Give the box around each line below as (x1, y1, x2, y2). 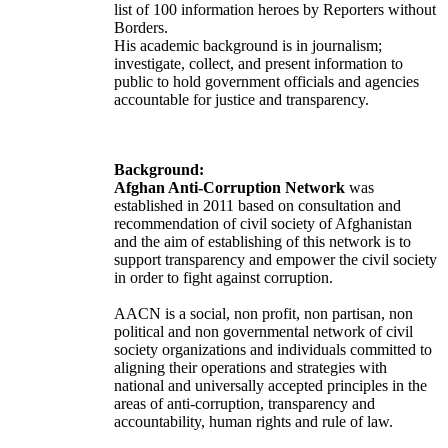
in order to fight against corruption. (114, 269, 333, 287)
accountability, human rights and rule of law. (114, 413, 393, 431)
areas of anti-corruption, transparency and (114, 395, 375, 413)
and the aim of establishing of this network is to (114, 233, 411, 251)
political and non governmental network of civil (114, 323, 413, 341)
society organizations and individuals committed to (114, 341, 432, 359)
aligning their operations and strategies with (114, 359, 387, 377)
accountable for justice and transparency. (114, 91, 373, 109)
